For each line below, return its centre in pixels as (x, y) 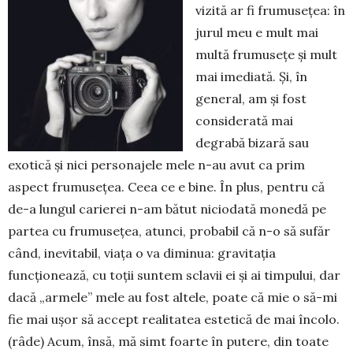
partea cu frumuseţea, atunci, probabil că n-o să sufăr (169, 231)
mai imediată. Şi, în (251, 76)
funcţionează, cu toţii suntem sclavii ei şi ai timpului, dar (174, 275)
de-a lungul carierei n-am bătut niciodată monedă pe (167, 209)
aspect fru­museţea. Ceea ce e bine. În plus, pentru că (166, 187)
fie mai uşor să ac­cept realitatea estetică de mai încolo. (174, 319)
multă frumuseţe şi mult (266, 54)
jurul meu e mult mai (257, 32)
